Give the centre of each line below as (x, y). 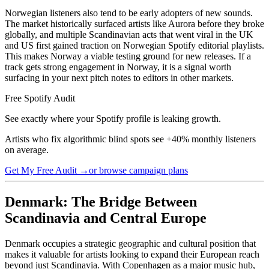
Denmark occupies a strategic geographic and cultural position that (130, 243)
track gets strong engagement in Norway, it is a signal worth (118, 67)
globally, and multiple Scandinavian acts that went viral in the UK (129, 34)
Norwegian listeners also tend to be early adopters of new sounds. (129, 13)
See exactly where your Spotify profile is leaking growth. (113, 118)
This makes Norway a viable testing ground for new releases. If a (128, 56)
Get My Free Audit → (47, 170)
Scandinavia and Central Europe (106, 218)
